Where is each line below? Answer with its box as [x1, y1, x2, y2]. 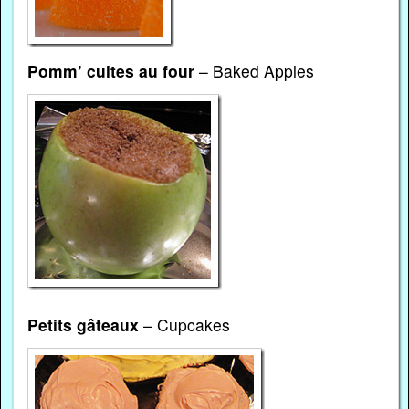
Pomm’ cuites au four [27, 58, 195, 82]
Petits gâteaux [27, 312, 140, 336]
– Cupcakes [139, 312, 231, 336]
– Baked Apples [194, 58, 315, 82]
